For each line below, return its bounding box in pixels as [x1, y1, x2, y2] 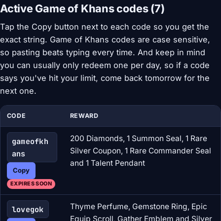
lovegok [11, 204, 44, 215]
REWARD [70, 112, 99, 120]
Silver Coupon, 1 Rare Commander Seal [70, 146, 211, 156]
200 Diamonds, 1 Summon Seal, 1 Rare [70, 134, 207, 144]
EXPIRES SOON [10, 180, 52, 187]
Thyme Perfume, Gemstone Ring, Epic [70, 202, 207, 212]
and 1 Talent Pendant [70, 158, 145, 168]
